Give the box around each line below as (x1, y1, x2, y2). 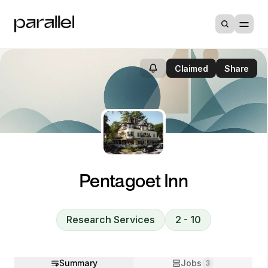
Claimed (175, 63, 208, 74)
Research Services (66, 214, 155, 226)
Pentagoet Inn (78, 174, 188, 191)
